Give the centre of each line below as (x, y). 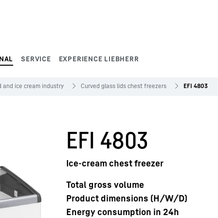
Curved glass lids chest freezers (124, 86)
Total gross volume (105, 184)
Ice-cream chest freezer (115, 163)
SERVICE (36, 59)
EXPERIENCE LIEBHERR (99, 59)
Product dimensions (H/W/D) (127, 198)
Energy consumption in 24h (123, 212)
